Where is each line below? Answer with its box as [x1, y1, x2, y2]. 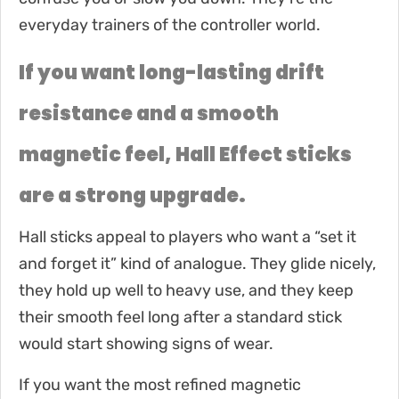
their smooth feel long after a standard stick [19, 306, 342, 327]
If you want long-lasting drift [19, 58, 324, 86]
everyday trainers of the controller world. [19, 14, 321, 35]
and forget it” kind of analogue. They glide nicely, [19, 253, 376, 273]
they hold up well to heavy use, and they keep [19, 280, 354, 300]
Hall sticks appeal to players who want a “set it [19, 226, 356, 247]
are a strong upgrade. [19, 181, 246, 209]
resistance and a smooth [19, 99, 279, 127]
